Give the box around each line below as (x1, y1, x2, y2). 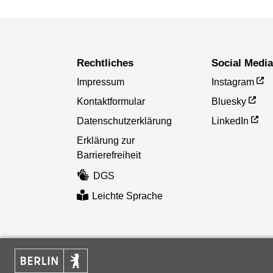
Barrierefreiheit (76, 150, 141, 161)
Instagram (211, 77, 255, 88)
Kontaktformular (76, 96, 145, 107)
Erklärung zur (76, 135, 135, 146)
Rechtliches (83, 57, 133, 69)
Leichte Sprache (92, 190, 163, 201)
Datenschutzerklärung (76, 116, 172, 127)
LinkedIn (211, 116, 249, 127)
